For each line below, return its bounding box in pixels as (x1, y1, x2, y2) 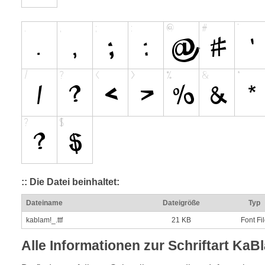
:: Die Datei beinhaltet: (21, 177, 119, 188)
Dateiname (26, 198, 63, 207)
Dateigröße (162, 198, 200, 207)
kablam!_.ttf (26, 215, 63, 224)
